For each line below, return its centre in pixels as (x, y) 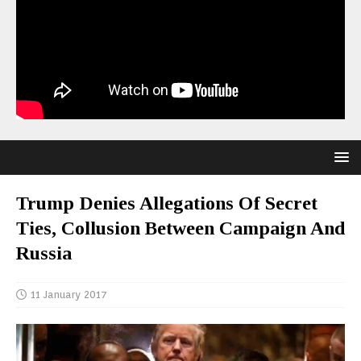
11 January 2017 (69, 295)
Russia (44, 253)
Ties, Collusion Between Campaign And (180, 228)
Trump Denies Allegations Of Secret (167, 203)
